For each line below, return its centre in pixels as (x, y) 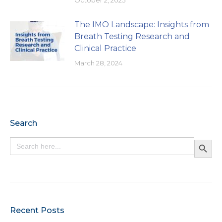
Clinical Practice (105, 48)
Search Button (204, 139)
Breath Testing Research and (132, 36)
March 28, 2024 (98, 63)
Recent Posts (37, 210)
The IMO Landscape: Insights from (142, 24)
